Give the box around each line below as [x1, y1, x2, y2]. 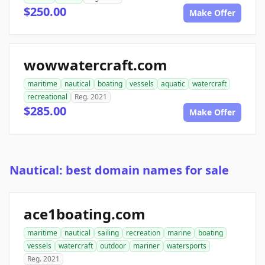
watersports [167, 241, 206, 251]
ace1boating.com [24, 204, 146, 224]
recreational [27, 92, 67, 102]
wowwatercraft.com [24, 55, 167, 75]
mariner [133, 241, 160, 251]
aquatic [161, 79, 185, 89]
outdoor [100, 241, 126, 251]
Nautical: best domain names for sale [9, 162, 229, 179]
